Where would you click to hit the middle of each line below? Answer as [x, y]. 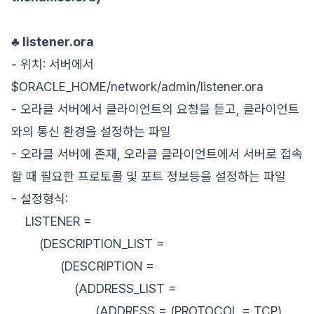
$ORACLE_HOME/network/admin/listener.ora [137, 87]
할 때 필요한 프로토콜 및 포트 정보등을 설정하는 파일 [149, 176]
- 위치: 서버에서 [53, 64]
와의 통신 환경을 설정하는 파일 [91, 131]
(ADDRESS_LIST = [94, 288]
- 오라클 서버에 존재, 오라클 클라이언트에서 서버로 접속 [157, 154]
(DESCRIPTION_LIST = [88, 244]
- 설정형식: [40, 199]
